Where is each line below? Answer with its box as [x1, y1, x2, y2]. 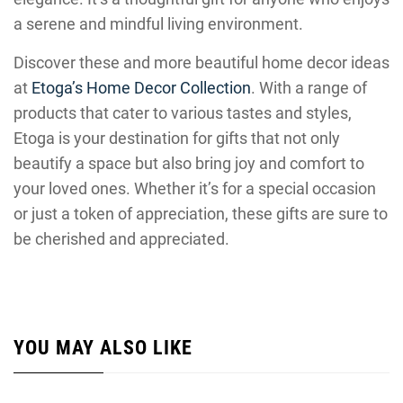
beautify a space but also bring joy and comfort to [13, 154, 364, 173]
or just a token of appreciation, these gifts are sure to [13, 204, 388, 223]
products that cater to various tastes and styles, [13, 103, 352, 122]
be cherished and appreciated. [13, 229, 229, 248]
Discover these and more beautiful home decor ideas [13, 53, 390, 72]
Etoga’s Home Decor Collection [31, 78, 251, 97]
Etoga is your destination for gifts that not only [13, 129, 340, 148]
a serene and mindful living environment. [13, 14, 303, 33]
